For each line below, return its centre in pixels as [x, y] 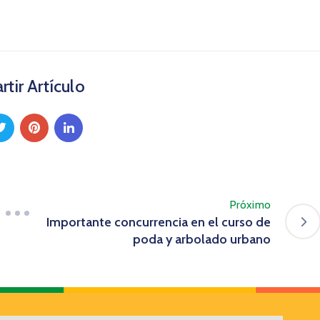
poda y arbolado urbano [202, 239]
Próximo [250, 204]
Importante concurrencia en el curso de [159, 222]
